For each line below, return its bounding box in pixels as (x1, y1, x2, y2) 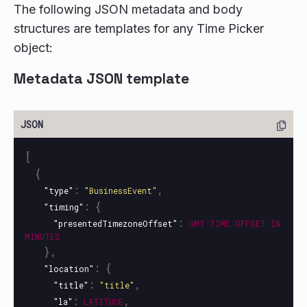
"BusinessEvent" (84, 185, 157, 196)
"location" (44, 263, 94, 274)
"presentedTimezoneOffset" (53, 218, 177, 229)
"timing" (44, 201, 84, 212)
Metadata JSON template (14, 69, 189, 88)
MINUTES (25, 231, 60, 242)
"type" (44, 185, 73, 196)
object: (14, 40, 53, 55)
